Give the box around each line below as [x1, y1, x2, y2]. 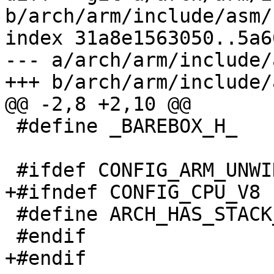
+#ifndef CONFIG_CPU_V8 [5, 181, 261, 204]
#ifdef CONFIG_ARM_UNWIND [5, 159, 17, 182]
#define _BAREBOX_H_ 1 [5, 115, 17, 138]
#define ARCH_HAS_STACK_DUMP [5, 203, 17, 226]
